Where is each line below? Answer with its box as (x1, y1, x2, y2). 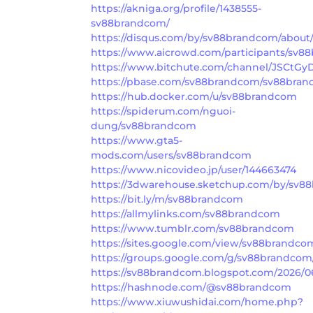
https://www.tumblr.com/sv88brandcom (91, 222, 294, 235)
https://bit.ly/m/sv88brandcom (91, 193, 243, 206)
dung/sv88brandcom (91, 119, 196, 133)
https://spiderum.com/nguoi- (91, 105, 235, 118)
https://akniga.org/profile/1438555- (91, 2, 261, 15)
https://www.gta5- (91, 134, 182, 147)
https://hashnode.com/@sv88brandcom (91, 281, 291, 294)
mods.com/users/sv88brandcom (91, 149, 252, 162)
